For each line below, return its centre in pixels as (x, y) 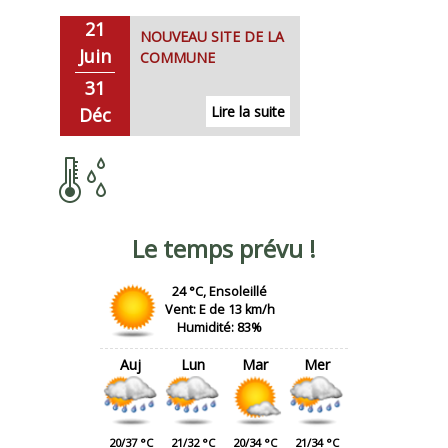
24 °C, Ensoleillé (220, 292)
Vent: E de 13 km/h (219, 310)
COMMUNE (177, 58)
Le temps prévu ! (223, 249)
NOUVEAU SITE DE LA (211, 37)
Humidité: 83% (220, 328)
